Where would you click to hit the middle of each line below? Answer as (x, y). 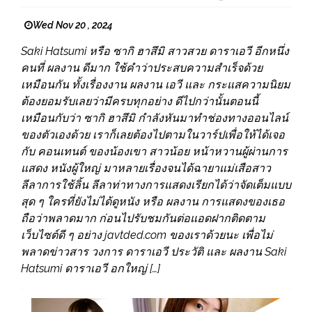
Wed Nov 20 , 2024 (73, 25)
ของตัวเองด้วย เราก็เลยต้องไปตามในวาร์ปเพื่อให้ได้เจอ (153, 135)
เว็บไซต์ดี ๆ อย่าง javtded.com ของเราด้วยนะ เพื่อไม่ (147, 235)
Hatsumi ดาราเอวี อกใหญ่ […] (91, 269)
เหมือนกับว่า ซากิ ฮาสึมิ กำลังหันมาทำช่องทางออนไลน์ (155, 118)
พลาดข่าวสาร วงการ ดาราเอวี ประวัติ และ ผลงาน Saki (154, 252)
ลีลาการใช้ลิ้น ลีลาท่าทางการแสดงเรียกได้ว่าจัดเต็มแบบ (156, 185)
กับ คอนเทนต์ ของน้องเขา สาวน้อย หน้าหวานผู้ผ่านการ (154, 152)
